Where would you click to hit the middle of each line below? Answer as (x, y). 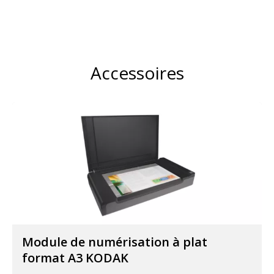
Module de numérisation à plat (115, 242)
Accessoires (137, 73)
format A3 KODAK (75, 258)
